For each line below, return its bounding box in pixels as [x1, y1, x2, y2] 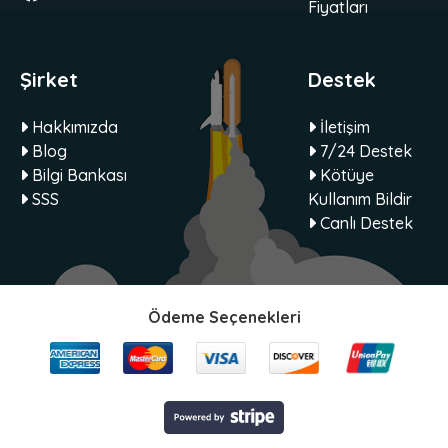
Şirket [20, 66, 78, 92]
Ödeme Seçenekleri [147, 306, 301, 327]
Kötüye [315, 164, 374, 185]
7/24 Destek [315, 140, 412, 161]
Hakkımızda [28, 116, 118, 137]
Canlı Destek [315, 212, 413, 233]
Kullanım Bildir [307, 188, 412, 209]
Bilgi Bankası [28, 164, 127, 185]
